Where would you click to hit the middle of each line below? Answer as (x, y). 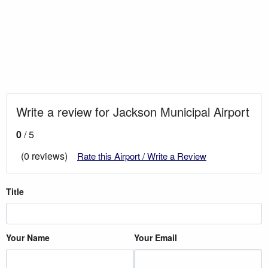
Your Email (156, 237)
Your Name (28, 237)
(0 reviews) (44, 156)
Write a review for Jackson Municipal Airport (133, 111)
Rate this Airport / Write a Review (142, 156)
